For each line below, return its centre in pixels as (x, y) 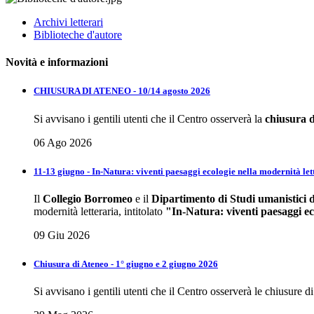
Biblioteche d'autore (78, 35)
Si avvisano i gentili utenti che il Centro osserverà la (149, 118)
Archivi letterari (68, 22)
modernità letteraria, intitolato (100, 211)
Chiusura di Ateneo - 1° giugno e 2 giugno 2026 (126, 264)
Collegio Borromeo (88, 198)
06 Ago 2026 (63, 142)
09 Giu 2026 (62, 235)
